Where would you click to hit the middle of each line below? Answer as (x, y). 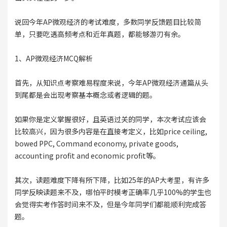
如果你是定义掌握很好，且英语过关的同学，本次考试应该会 (110, 119)
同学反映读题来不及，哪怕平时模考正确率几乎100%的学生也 (113, 192)
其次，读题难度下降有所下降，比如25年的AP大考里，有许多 (112, 180)
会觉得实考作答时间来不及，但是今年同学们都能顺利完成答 (110, 204)
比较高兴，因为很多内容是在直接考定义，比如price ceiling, (111, 131)
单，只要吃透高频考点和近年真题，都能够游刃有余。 (100, 34)
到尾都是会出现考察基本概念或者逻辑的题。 (85, 95)
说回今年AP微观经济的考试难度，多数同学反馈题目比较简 (108, 22)
